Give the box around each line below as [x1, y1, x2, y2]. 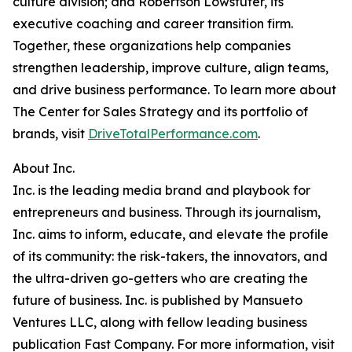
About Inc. [13, 160, 75, 177]
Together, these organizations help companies [13, 38, 291, 54]
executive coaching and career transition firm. [13, 16, 293, 32]
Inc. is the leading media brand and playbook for [13, 182, 310, 199]
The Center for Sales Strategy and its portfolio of [13, 104, 308, 120]
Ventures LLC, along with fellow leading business [13, 314, 307, 331]
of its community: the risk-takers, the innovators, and [13, 248, 328, 265]
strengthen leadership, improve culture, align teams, [13, 60, 328, 76]
